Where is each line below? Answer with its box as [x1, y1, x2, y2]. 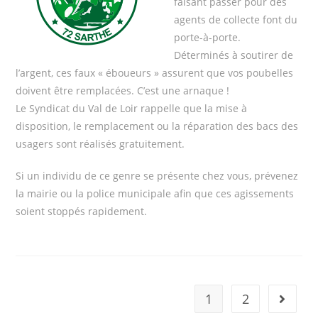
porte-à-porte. [174, 30, 241, 44]
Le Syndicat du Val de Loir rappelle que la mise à [16, 101, 248, 115]
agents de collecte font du [174, 12, 298, 26]
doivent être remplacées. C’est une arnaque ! [16, 83, 230, 97]
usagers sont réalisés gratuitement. [16, 136, 185, 150]
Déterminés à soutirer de [174, 48, 294, 62]
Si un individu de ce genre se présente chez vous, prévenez [16, 168, 299, 182]
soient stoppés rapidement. [16, 204, 148, 218]
